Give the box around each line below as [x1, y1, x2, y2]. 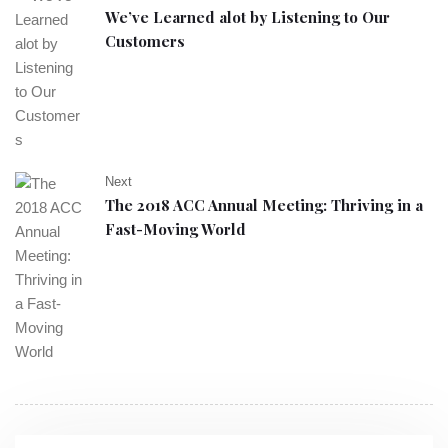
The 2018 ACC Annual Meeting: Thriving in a [105, 195, 423, 215]
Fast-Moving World [105, 219, 246, 239]
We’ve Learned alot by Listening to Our [105, 7, 390, 27]
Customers [105, 31, 185, 51]
